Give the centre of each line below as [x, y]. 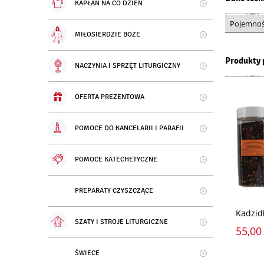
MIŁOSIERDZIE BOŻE [108, 35]
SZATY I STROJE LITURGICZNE [121, 222]
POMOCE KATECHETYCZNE [116, 160]
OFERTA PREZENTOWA [110, 97]
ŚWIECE [87, 253]
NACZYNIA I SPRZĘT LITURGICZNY [128, 66]
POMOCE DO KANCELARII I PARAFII [129, 128]
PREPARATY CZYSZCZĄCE [114, 191]
